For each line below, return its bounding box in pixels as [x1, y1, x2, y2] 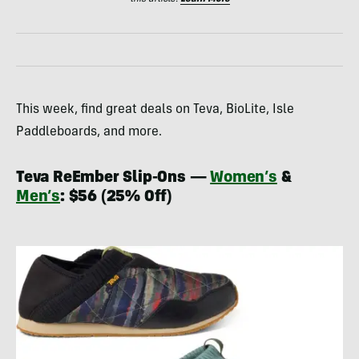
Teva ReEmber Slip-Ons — [16, 170, 211, 187]
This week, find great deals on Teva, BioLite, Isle [16, 103, 294, 116]
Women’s [210, 170, 277, 187]
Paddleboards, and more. [16, 125, 162, 139]
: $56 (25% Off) [60, 189, 172, 206]
